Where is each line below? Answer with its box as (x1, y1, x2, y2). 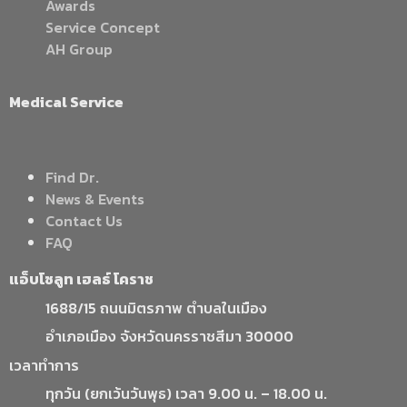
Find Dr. (45, 166, 99, 189)
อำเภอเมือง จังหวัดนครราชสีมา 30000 (45, 325, 293, 348)
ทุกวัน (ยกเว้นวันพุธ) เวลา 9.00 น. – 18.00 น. (45, 382, 327, 404)
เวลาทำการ (9, 353, 79, 376)
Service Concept (45, 15, 160, 38)
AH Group (45, 37, 113, 60)
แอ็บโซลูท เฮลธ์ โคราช (9, 268, 154, 291)
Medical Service (9, 90, 124, 113)
